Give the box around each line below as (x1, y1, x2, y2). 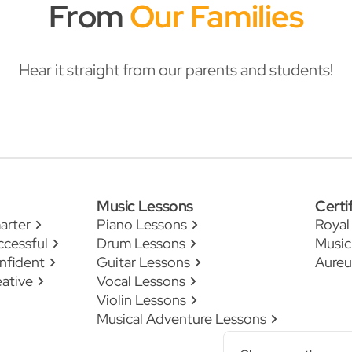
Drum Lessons (97, 234, 185, 252)
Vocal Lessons (97, 272, 185, 290)
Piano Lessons (97, 215, 187, 233)
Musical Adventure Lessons (97, 310, 266, 328)
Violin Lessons (97, 291, 186, 309)
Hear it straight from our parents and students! (19, 60, 333, 80)
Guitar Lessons (97, 253, 190, 271)
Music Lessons (97, 196, 194, 216)
